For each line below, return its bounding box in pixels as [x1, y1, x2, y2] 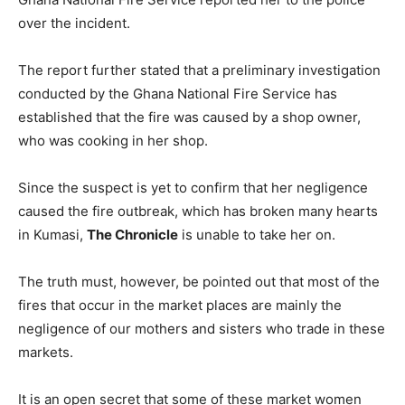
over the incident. [18, 14, 130, 32]
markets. [18, 344, 73, 361]
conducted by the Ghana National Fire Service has [18, 85, 337, 102]
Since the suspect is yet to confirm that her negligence [18, 179, 368, 196]
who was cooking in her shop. [18, 132, 208, 149]
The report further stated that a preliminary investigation [18, 61, 381, 79]
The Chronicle [87, 226, 178, 243]
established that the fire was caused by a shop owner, [18, 108, 361, 126]
